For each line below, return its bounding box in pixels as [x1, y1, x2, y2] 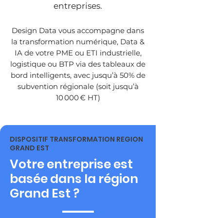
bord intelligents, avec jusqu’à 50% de [10, 71, 145, 80]
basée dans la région [10, 170, 138, 187]
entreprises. [54, 1, 102, 11]
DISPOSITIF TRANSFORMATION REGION [10, 134, 143, 144]
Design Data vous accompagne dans [12, 26, 144, 35]
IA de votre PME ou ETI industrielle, [14, 48, 142, 57]
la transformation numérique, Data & [11, 37, 145, 46]
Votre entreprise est [10, 156, 133, 173]
